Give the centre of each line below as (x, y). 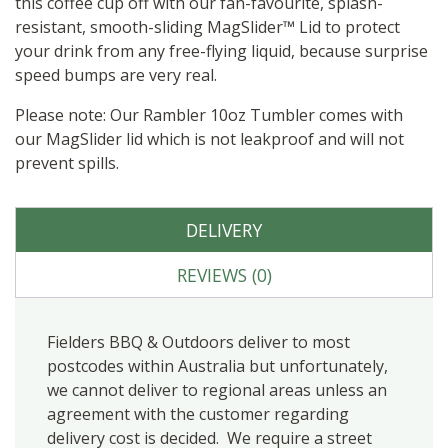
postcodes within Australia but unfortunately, (217, 365)
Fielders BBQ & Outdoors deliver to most (198, 341)
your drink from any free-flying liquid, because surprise (221, 51)
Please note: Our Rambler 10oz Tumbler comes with (209, 115)
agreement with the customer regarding (198, 413)
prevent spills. (67, 163)
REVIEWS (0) (224, 274)
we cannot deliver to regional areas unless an (217, 389)
